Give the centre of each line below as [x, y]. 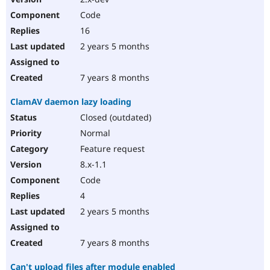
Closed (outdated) [115, 118]
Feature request [111, 149]
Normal [94, 133]
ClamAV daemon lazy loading [71, 102]
